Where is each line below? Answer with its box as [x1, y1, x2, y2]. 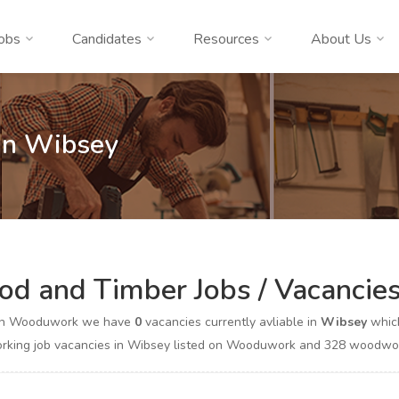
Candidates [72, 29, 142, 49]
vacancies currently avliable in [141, 313, 321, 330]
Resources [193, 29, 259, 49]
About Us [311, 29, 371, 49]
